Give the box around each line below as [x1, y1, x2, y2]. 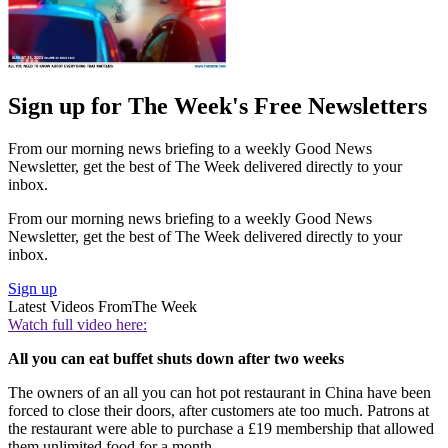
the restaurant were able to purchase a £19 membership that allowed [8, 419, 434, 437]
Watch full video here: [8, 315, 147, 333]
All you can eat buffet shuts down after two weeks [8, 349, 344, 367]
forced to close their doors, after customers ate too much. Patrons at [8, 401, 429, 419]
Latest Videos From [8, 297, 132, 315]
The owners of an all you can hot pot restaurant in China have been [8, 383, 431, 401]
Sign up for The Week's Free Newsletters [8, 93, 427, 120]
